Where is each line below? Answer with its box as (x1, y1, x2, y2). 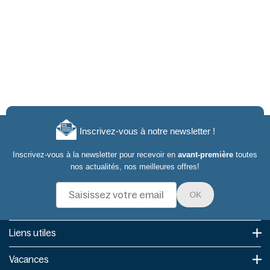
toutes (233, 149, 257, 159)
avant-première (178, 149, 233, 159)
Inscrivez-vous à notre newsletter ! (80, 126, 215, 137)
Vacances (9, 254, 49, 265)
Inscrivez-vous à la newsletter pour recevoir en (13, 149, 178, 159)
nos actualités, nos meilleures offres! (71, 162, 199, 171)
